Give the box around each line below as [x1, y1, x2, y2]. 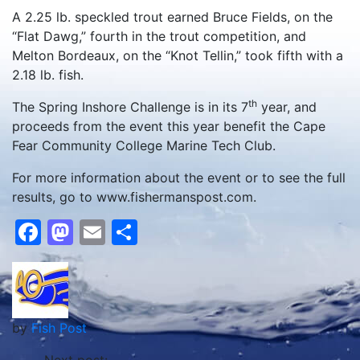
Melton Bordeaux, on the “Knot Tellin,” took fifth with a [12, 47, 343, 63]
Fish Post [31, 320, 87, 336]
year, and [257, 99, 317, 115]
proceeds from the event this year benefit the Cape [12, 118, 325, 134]
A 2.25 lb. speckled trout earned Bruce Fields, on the [12, 9, 333, 25]
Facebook [41, 216, 161, 247]
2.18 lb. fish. [12, 67, 84, 83]
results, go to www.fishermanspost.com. [12, 189, 256, 205]
